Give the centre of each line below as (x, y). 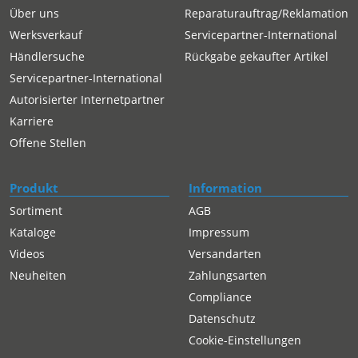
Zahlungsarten (228, 276)
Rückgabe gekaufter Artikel (257, 56)
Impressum (219, 233)
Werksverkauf (46, 34)
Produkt (34, 188)
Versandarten (225, 254)
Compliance (220, 297)
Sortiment (36, 211)
